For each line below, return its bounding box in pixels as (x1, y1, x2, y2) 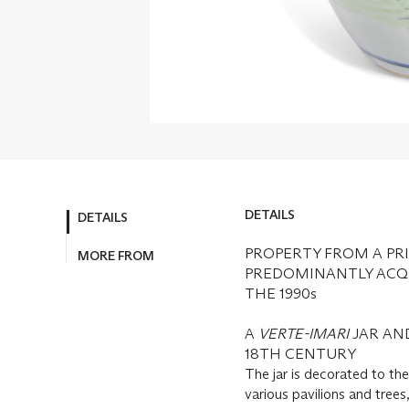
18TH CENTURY (245, 345, 356, 363)
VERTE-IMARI (258, 325, 349, 343)
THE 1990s (245, 285, 317, 303)
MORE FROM (78, 247, 154, 265)
